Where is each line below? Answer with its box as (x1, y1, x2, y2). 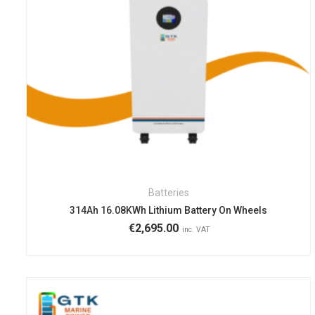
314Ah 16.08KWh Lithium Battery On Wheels (70, 205, 268, 217)
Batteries (148, 187, 189, 199)
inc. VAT (181, 225, 210, 235)
